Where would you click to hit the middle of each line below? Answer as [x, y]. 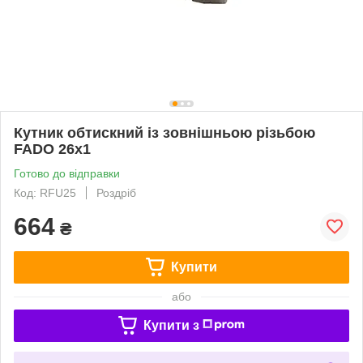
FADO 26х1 [52, 149]
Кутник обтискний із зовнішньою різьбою [164, 132]
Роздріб [116, 192]
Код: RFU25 [45, 192]
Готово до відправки [67, 173]
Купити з [171, 325]
